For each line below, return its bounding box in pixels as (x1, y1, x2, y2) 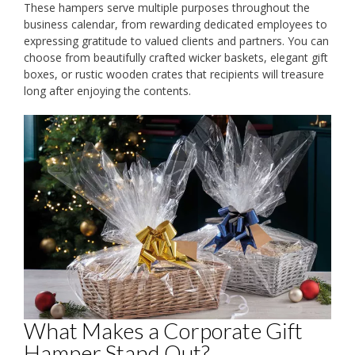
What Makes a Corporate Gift (24, 316, 303, 344)
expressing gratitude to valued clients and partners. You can (24, 32, 329, 48)
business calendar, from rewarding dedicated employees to (24, 16, 327, 32)
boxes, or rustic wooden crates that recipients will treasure (24, 66, 324, 82)
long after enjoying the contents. (24, 82, 191, 98)
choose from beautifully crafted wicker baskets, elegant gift (24, 49, 328, 65)
